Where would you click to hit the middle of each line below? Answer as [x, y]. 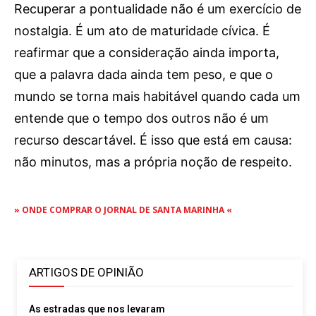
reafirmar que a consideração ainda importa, [147, 53]
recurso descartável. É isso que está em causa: [153, 140]
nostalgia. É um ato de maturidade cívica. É [142, 31]
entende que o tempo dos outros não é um [141, 119]
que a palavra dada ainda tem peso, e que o [144, 75]
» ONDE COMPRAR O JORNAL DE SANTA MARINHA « [123, 210]
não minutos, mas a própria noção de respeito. [153, 162]
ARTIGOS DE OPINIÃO [86, 273]
